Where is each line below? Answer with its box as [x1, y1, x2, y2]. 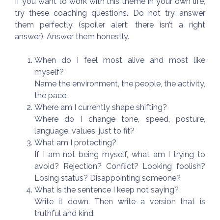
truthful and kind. [34, 208, 95, 218]
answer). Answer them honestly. [15, 31, 129, 41]
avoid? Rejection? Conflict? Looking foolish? [34, 161, 205, 171]
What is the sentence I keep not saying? [34, 185, 179, 194]
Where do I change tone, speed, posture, [34, 114, 205, 124]
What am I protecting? [34, 137, 116, 147]
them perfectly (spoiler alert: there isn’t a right [15, 20, 205, 29]
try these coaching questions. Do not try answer [15, 8, 205, 18]
